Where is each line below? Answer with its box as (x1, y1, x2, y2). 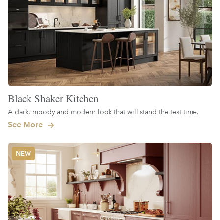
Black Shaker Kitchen (8, 91, 99, 106)
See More (8, 120, 45, 130)
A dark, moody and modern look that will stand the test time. (8, 108, 199, 116)
